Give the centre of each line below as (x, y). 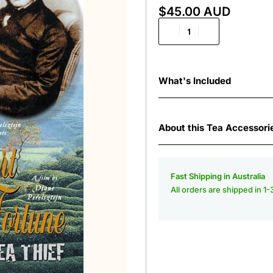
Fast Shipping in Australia (218, 176)
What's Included (195, 81)
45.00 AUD (198, 12)
